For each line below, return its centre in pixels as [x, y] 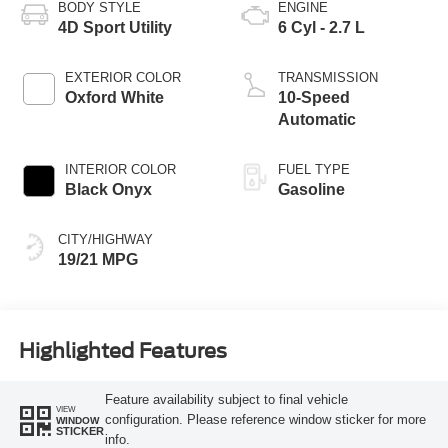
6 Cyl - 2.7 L [321, 27]
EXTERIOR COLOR [122, 77]
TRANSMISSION [328, 77]
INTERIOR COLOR [120, 169]
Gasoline [311, 189]
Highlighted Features [122, 351]
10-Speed [314, 97]
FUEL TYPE [314, 169]
